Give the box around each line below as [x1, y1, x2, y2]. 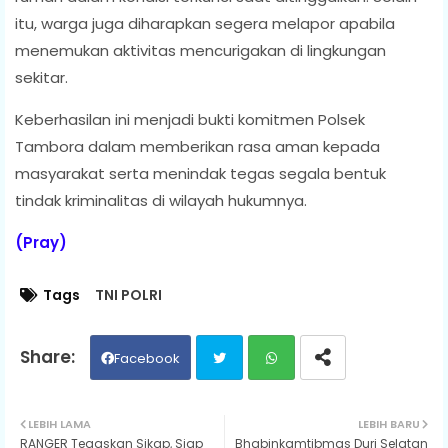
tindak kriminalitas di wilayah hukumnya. [15, 189, 307, 211]
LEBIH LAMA [28, 415, 91, 432]
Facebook [114, 348, 180, 368]
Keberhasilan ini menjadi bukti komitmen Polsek [15, 108, 365, 130]
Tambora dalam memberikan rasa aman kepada [15, 135, 380, 157]
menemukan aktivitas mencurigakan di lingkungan [15, 39, 386, 61]
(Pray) [15, 231, 71, 253]
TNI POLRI [95, 284, 162, 305]
